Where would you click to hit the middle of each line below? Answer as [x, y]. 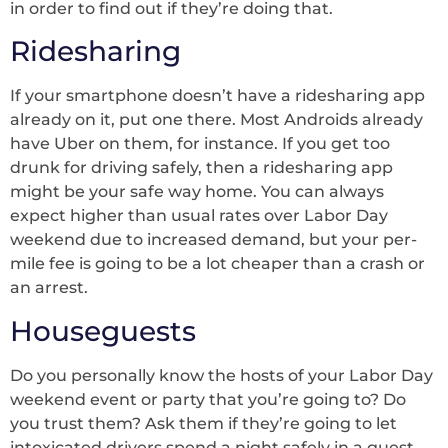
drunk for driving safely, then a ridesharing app [201, 168]
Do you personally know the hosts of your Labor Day [221, 375]
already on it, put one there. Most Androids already [216, 120]
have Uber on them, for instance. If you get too [200, 144]
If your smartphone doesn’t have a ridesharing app [217, 96]
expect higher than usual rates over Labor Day [199, 216]
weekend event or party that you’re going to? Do [208, 399]
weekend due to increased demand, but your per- [213, 240]
